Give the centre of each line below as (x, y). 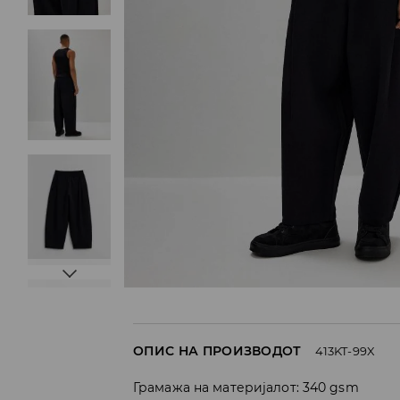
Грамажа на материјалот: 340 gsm (246, 388)
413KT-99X (345, 351)
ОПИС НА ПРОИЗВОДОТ (217, 351)
